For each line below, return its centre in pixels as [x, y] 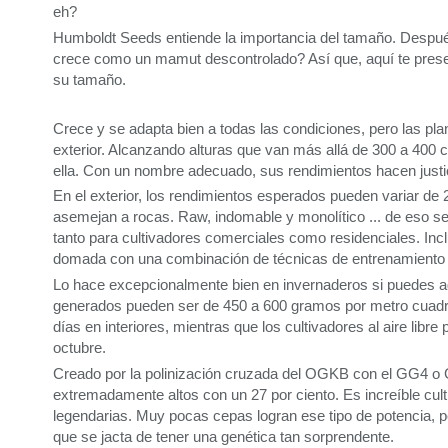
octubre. [80, 348]
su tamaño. [90, 79]
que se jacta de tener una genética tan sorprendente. [224, 436]
